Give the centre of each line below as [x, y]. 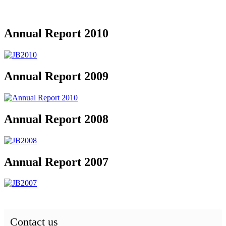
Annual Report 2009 [56, 76]
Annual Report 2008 [56, 119]
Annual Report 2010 [56, 34]
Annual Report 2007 [56, 162]
